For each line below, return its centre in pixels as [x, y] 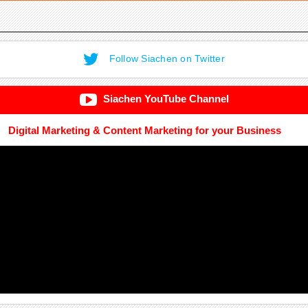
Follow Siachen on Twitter [165, 59]
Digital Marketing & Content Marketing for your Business [145, 130]
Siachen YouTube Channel [164, 99]
